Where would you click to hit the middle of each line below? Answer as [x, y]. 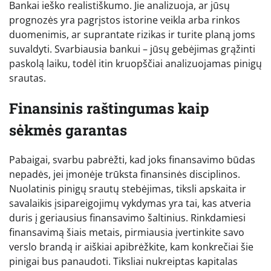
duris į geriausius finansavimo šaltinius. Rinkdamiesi [127, 218]
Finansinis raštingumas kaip [109, 108]
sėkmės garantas [68, 130]
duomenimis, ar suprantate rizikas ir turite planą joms [132, 34]
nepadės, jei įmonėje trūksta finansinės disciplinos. [125, 175]
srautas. [28, 78]
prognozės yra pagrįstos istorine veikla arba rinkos [125, 20]
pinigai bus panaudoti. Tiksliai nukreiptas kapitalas [123, 262]
